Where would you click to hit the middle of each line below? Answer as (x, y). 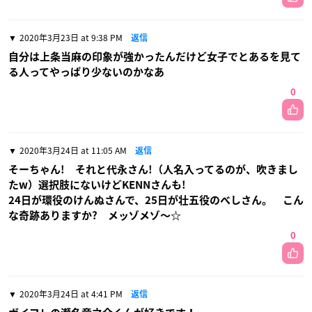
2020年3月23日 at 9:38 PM (71, 38)
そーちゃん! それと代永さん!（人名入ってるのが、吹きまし (153, 170)
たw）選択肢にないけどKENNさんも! (97, 185)
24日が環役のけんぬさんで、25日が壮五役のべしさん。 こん (156, 201)
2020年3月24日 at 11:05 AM (73, 151)
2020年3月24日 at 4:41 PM (71, 294)
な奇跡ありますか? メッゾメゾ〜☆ (95, 216)
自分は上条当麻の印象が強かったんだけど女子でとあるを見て (155, 57)
